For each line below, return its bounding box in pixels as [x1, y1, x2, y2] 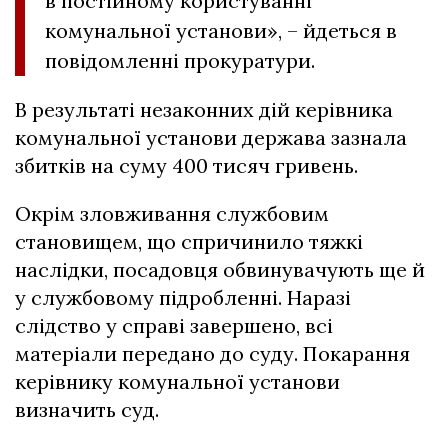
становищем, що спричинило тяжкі [15, 229, 363, 255]
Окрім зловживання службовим [15, 201, 329, 227]
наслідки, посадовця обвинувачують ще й [15, 257, 425, 283]
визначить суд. [15, 397, 159, 423]
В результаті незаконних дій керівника [15, 97, 393, 123]
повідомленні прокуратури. [45, 48, 315, 74]
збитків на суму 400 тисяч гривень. [15, 153, 358, 179]
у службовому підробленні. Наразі [15, 285, 351, 311]
